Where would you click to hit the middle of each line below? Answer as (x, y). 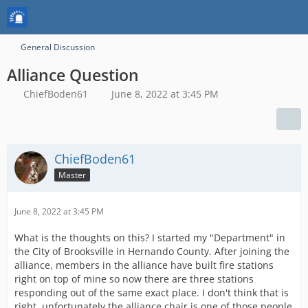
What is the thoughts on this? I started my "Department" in (150, 238)
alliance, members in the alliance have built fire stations (144, 265)
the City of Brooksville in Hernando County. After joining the (152, 251)
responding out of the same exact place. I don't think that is (152, 293)
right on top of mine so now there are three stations (134, 279)
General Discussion (58, 47)
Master (72, 175)
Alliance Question (73, 75)
